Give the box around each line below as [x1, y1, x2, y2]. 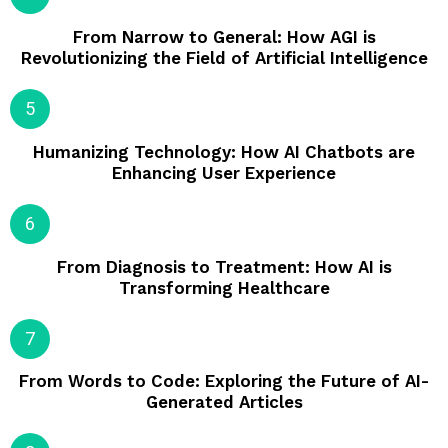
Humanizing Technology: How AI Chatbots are [33, 141, 415, 162]
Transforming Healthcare [118, 277, 330, 298]
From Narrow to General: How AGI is [72, 27, 376, 48]
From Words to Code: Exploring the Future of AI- [19, 371, 429, 392]
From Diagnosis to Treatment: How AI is [56, 256, 392, 277]
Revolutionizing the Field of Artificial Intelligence [20, 48, 428, 69]
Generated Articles [145, 392, 303, 413]
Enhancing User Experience [112, 162, 336, 183]
